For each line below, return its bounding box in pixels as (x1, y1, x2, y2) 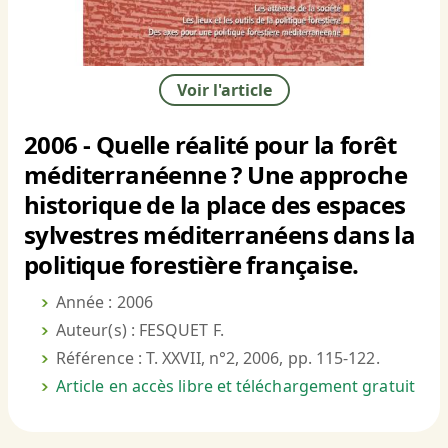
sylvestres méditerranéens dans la (24, 218, 416, 252)
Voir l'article (176, 79, 272, 102)
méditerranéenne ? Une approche (24, 158, 407, 192)
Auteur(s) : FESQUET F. (56, 319, 224, 342)
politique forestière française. (24, 248, 359, 282)
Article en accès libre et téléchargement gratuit (56, 375, 415, 398)
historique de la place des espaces (24, 188, 406, 222)
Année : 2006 (56, 291, 153, 314)
